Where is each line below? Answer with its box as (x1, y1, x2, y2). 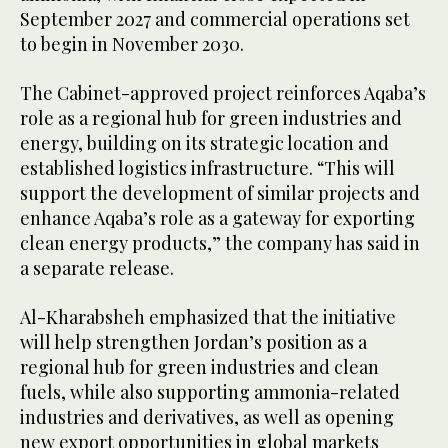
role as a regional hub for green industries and (20, 106, 402, 131)
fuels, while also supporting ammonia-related (20, 380, 400, 405)
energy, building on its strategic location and (20, 131, 389, 156)
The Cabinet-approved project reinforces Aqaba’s (20, 81, 426, 106)
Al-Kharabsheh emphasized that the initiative (20, 305, 396, 330)
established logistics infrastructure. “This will (20, 156, 395, 181)
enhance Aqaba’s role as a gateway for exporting (20, 206, 415, 231)
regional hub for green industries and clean (20, 355, 379, 380)
